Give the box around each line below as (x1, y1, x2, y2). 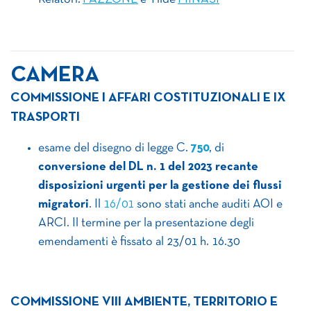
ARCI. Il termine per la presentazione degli (38, 217, 254, 229)
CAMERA (10, 66, 99, 85)
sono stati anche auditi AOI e (134, 199, 283, 210)
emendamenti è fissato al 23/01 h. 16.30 (38, 236, 239, 248)
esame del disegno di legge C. (38, 142, 190, 154)
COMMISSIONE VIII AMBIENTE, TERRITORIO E (10, 296, 278, 308)
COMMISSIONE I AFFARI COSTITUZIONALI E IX (10, 92, 286, 104)
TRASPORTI (10, 112, 80, 124)
